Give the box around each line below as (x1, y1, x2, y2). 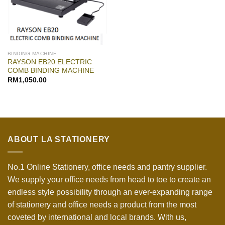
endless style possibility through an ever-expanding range (8, 187, 212, 196)
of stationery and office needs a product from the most (8, 200, 196, 209)
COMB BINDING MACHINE (7, 67, 94, 75)
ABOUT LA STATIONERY (8, 135, 110, 144)
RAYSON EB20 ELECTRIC (7, 58, 92, 66)
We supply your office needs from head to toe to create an (8, 175, 211, 184)
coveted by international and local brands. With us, (8, 212, 186, 221)
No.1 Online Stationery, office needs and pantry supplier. (8, 162, 207, 171)
